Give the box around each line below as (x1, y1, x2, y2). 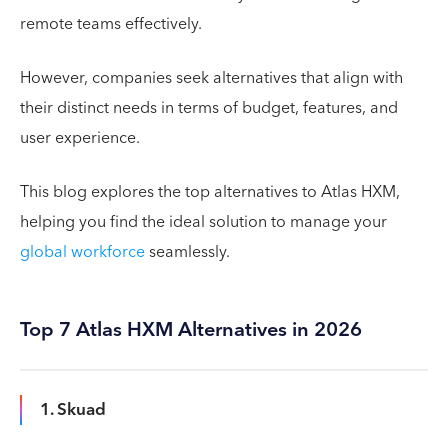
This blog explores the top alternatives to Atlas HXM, (20, 177, 400, 206)
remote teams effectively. (20, 9, 206, 38)
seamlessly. (144, 237, 234, 266)
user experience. (20, 123, 144, 152)
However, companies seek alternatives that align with (20, 63, 403, 92)
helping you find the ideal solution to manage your (20, 207, 387, 236)
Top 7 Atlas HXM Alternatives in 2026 (20, 312, 362, 347)
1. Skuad (40, 394, 106, 425)
